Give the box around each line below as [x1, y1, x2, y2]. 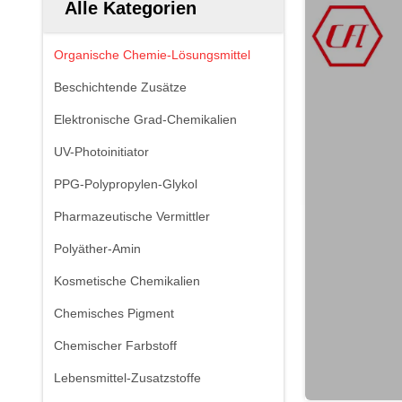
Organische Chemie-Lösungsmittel [54, 48, 250, 62]
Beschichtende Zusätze [54, 80, 187, 94]
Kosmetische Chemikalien [54, 274, 200, 288]
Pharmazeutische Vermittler [54, 209, 210, 223]
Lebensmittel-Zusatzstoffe [54, 371, 201, 385]
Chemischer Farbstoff [54, 338, 177, 353]
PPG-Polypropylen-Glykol [54, 177, 197, 191]
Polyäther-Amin [54, 241, 141, 256]
